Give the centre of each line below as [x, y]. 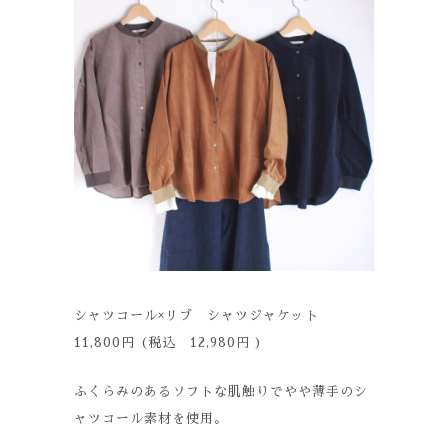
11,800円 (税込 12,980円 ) [168, 342]
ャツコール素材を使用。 [151, 418]
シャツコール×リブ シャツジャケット [203, 315]
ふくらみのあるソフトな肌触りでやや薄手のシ [221, 391]
